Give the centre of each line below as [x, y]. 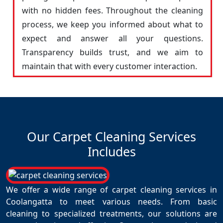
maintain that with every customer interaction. [110, 66]
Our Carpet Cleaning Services [111, 136]
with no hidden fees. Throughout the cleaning [112, 10]
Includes [111, 151]
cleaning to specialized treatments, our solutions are [111, 214]
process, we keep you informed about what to [112, 24]
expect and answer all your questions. [112, 38]
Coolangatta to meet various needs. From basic [111, 202]
